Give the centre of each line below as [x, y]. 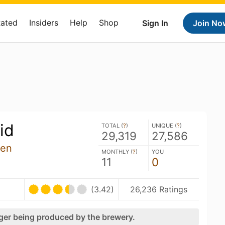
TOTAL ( [112, 126]
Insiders [44, 23]
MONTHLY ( [117, 152]
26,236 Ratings [159, 189]
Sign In [155, 23]
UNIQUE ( [164, 126]
